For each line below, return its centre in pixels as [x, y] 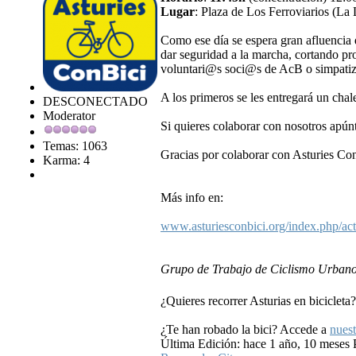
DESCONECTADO [95, 101]
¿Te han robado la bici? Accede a [245, 329]
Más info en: [192, 197]
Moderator [69, 116]
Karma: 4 [66, 160]
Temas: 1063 [75, 146]
